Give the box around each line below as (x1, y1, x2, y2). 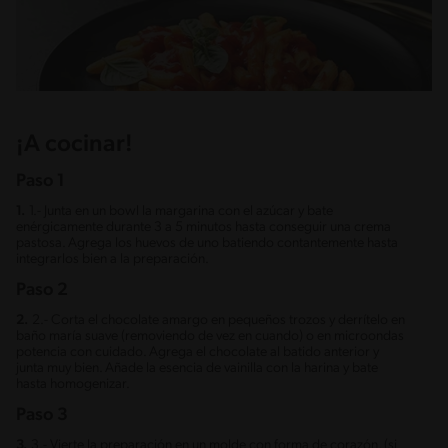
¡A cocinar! (16, 133, 133, 158)
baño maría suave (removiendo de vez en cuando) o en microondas (16, 329, 404, 345)
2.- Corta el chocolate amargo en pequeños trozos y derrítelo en (32, 313, 405, 329)
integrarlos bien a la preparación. (16, 252, 209, 268)
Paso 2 (16, 281, 68, 301)
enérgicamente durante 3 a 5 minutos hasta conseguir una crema (16, 220, 391, 236)
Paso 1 (16, 172, 64, 192)
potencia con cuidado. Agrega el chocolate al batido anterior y (16, 345, 379, 361)
